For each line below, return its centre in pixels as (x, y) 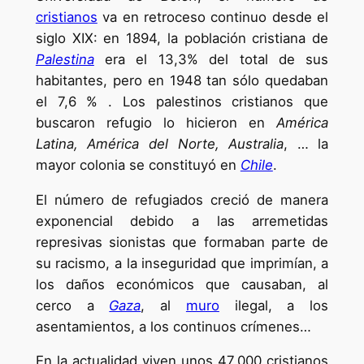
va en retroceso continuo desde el (213, 17)
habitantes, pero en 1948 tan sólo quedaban (182, 80)
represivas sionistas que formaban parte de (182, 242)
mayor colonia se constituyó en (138, 165)
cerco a (72, 305)
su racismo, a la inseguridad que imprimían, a (182, 263)
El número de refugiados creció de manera (182, 199)
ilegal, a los (274, 305)
